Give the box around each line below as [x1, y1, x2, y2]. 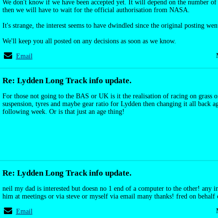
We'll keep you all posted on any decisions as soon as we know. [2, 37, 176, 45]
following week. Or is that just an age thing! [2, 108, 125, 115]
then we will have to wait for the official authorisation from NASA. [2, 6, 190, 14]
